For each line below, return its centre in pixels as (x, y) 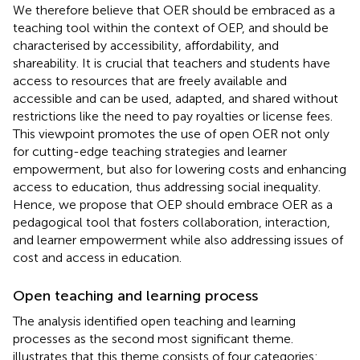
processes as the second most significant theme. (153, 338)
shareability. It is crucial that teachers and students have (172, 63)
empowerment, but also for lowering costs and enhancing (180, 169)
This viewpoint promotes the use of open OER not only (171, 133)
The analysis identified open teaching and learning (154, 321)
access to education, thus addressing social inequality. (167, 186)
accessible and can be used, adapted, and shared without (176, 98)
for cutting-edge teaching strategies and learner (150, 151)
